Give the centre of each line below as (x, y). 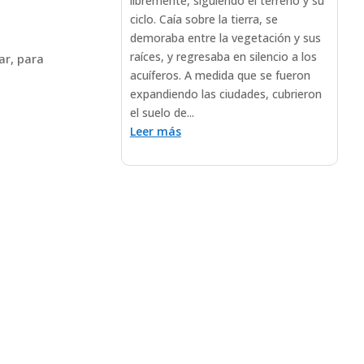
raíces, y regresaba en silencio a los (223, 56)
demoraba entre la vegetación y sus (225, 37)
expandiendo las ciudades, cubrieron (225, 93)
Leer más (155, 131)
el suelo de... (162, 112)
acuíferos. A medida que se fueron (220, 75)
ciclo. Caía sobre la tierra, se (204, 19)
